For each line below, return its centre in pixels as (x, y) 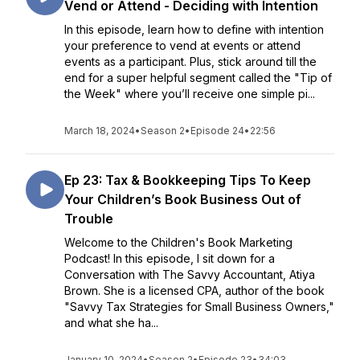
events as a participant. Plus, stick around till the (190, 61)
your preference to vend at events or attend (182, 45)
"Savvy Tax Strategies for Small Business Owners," (199, 307)
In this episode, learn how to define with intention (194, 29)
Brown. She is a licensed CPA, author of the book (194, 290)
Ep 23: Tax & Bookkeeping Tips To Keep (188, 180)
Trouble (89, 219)
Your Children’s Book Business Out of (183, 199)
